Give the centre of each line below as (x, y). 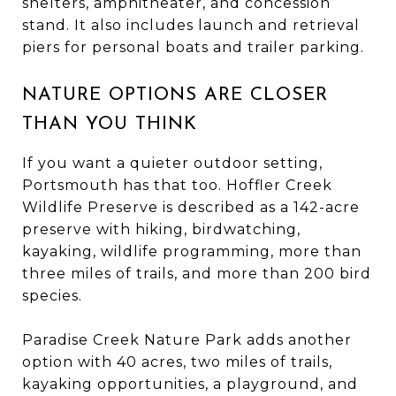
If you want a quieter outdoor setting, (172, 163)
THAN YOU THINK (110, 124)
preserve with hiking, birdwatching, (161, 229)
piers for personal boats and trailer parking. (193, 47)
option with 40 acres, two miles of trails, (177, 362)
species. (52, 295)
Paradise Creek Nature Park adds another (187, 339)
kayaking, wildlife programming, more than (192, 251)
